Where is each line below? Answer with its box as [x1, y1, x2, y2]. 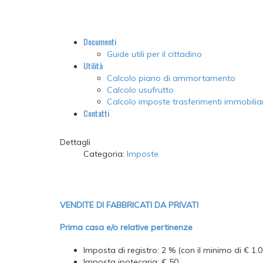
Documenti [83, 35, 116, 48]
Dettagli [60, 137, 90, 148]
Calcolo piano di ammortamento [107, 73, 235, 84]
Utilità [83, 59, 103, 72]
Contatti [83, 107, 109, 120]
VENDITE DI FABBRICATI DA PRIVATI [60, 199, 198, 210]
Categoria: [83, 149, 127, 160]
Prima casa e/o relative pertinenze [60, 222, 193, 233]
